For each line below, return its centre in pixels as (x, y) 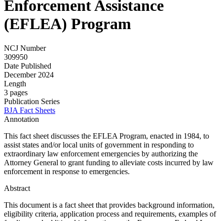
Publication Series (32, 101)
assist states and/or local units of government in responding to (99, 145)
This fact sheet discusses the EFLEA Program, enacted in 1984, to (107, 136)
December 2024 (29, 74)
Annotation (21, 119)
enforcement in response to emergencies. (67, 171)
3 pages (16, 92)
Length (15, 83)
